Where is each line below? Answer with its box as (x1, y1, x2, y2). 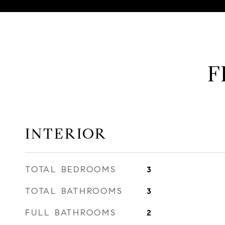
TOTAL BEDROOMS (25, 164, 117, 175)
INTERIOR (25, 125, 107, 143)
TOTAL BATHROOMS (25, 186, 123, 196)
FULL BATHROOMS (25, 207, 117, 218)
